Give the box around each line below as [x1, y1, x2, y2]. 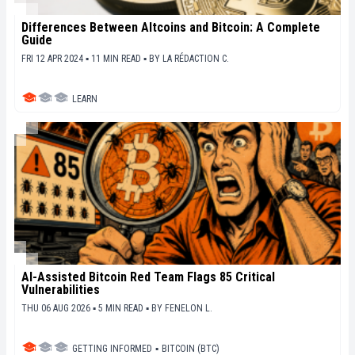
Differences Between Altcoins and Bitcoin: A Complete [21, 19, 320, 35]
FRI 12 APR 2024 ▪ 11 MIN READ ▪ [21, 52, 149, 64]
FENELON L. [165, 302, 212, 314]
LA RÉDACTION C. [162, 52, 229, 64]
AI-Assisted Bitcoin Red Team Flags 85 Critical [21, 269, 275, 284]
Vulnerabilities [21, 281, 100, 297]
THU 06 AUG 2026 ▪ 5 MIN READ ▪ [21, 302, 151, 314]
